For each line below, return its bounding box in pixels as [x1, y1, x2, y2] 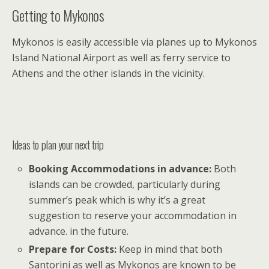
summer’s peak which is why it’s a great [29, 193, 206, 207]
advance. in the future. [29, 225, 129, 238]
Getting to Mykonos [12, 4, 104, 26]
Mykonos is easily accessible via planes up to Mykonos [12, 35, 257, 49]
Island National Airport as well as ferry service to [12, 50, 231, 64]
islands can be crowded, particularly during [29, 178, 221, 192]
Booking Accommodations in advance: [29, 162, 212, 176]
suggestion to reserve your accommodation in [29, 209, 237, 223]
